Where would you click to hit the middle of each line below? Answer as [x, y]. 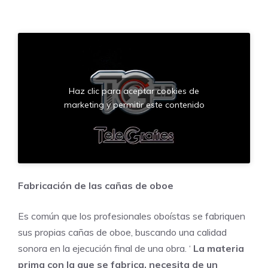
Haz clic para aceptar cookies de [134, 91]
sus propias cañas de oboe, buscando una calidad [122, 232]
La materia [217, 249]
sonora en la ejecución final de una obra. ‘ [104, 249]
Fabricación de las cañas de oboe [96, 186]
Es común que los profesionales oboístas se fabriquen [132, 216]
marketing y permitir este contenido [134, 104]
